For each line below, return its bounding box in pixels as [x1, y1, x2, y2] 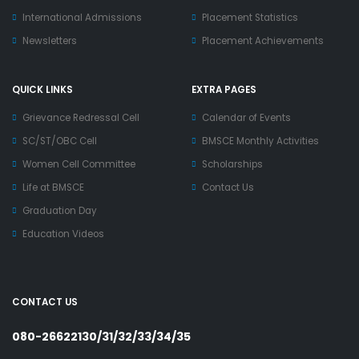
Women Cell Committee [22, 158, 135, 171]
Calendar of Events [202, 111, 291, 124]
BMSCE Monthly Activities [202, 135, 319, 147]
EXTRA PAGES [192, 83, 256, 96]
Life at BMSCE [22, 181, 84, 194]
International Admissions [22, 11, 142, 24]
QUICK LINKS [12, 83, 73, 96]
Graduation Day [22, 204, 97, 217]
